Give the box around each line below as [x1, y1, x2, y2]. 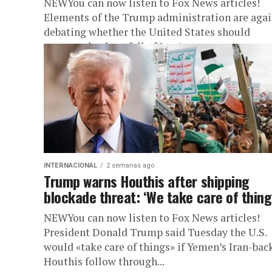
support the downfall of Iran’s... [44, 39, 193, 53]
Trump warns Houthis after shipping [44, 170, 250, 192]
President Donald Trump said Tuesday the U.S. [44, 225, 267, 239]
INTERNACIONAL [44, 161, 97, 169]
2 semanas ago [106, 161, 154, 169]
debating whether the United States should [44, 25, 250, 39]
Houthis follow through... [44, 254, 165, 268]
